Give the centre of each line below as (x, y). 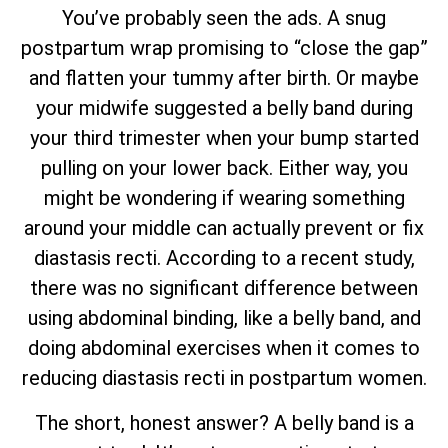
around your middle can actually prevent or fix (224, 228)
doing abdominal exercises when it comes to (224, 348)
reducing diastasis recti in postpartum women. (224, 378)
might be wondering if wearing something (224, 198)
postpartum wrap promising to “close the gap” (224, 48)
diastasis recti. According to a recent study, (224, 258)
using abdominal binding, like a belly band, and (224, 318)
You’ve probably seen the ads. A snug (224, 18)
